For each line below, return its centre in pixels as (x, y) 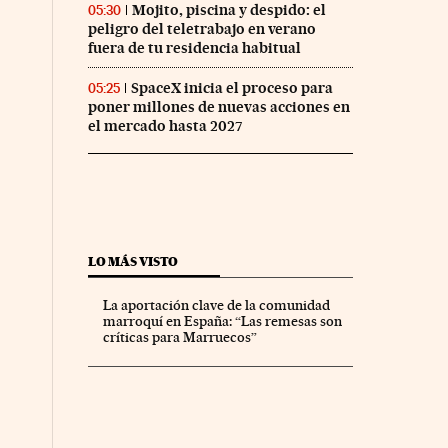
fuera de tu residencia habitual (194, 47)
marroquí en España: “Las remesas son (222, 320)
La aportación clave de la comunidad (216, 304)
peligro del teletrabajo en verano (201, 28)
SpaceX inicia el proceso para (231, 87)
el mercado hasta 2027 (165, 125)
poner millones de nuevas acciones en (218, 106)
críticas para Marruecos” (179, 336)
